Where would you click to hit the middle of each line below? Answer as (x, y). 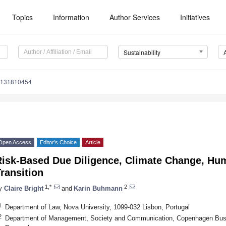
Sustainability (142, 52)
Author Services (135, 17)
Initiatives (195, 17)
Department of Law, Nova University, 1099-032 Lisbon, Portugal (97, 207)
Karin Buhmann (98, 188)
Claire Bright (24, 188)
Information (71, 17)
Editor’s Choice (58, 143)
